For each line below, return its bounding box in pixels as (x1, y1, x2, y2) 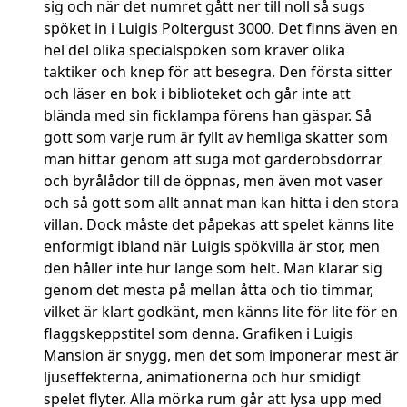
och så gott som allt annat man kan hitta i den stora (44, 193, 399, 213)
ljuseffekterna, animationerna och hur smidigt (44, 367, 361, 388)
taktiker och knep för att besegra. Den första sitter (44, 62, 392, 83)
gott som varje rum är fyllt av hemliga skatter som (44, 127, 388, 148)
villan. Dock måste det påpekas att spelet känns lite (44, 214, 394, 235)
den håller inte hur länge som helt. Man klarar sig (44, 258, 382, 279)
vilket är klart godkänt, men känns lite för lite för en (44, 302, 398, 323)
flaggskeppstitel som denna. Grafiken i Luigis (44, 323, 353, 344)
